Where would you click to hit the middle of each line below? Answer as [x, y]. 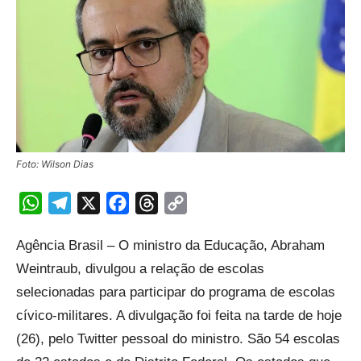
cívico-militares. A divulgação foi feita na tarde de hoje [179, 315]
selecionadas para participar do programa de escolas [176, 292]
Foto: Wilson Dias [55, 164]
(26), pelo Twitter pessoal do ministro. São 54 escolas [178, 338]
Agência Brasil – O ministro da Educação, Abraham [170, 245]
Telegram [99, 203]
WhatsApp [73, 203]
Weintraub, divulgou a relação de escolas [140, 268]
